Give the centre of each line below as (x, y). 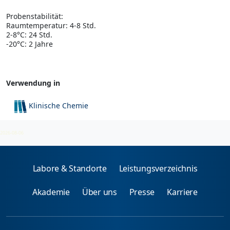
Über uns (99, 192)
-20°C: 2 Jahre (30, 44)
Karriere (182, 192)
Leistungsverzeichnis (158, 169)
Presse (142, 192)
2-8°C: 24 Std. (29, 34)
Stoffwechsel (51, 126)
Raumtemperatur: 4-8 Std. (51, 25)
